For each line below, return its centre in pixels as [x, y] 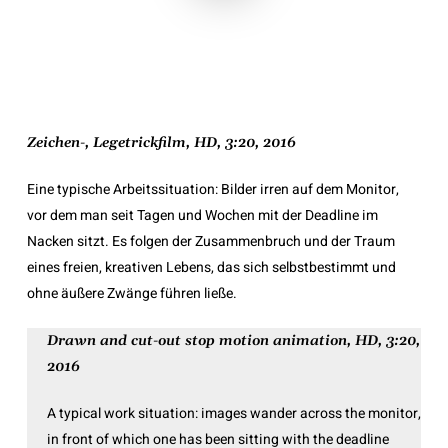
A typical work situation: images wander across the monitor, [233, 413]
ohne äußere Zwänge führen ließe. [131, 293]
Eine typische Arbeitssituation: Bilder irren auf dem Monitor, [212, 189]
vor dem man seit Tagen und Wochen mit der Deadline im [202, 215]
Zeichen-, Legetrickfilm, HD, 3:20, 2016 [161, 142]
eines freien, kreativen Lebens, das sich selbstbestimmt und [211, 267]
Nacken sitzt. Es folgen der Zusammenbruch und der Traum [210, 241]
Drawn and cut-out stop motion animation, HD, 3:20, [233, 340]
